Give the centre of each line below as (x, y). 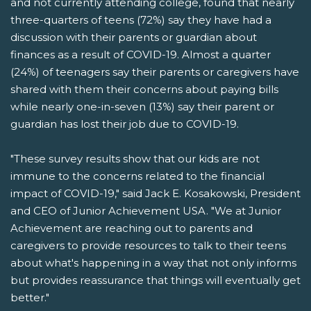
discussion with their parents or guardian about (134, 37)
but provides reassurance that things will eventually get (155, 280)
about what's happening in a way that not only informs (153, 263)
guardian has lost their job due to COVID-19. (125, 124)
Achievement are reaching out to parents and (132, 228)
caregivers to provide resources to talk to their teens (148, 246)
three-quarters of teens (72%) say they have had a (141, 20)
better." (30, 298)
